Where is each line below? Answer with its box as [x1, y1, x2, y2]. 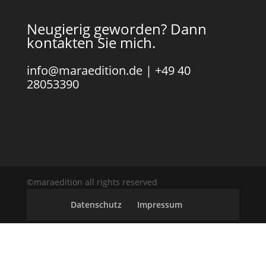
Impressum [137, 199, 182, 211]
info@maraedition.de [26, 62, 142, 78]
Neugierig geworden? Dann [26, 19, 207, 39]
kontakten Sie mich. [26, 33, 156, 52]
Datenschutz [70, 199, 122, 211]
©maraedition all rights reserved [26, 176, 157, 188]
